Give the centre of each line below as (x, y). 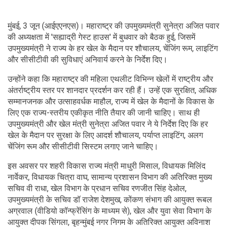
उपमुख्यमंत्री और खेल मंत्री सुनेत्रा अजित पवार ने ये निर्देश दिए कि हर (108, 124)
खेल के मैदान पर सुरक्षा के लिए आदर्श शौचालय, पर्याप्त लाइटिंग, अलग (105, 135)
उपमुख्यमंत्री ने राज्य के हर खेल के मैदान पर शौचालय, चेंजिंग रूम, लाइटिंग (113, 48)
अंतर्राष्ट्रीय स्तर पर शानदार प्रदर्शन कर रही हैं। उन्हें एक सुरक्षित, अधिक (112, 90)
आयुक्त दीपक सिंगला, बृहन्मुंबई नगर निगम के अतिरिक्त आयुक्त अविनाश (109, 222)
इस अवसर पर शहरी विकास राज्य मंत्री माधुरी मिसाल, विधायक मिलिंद (107, 166)
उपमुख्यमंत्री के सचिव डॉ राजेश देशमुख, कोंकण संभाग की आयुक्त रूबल (110, 199)
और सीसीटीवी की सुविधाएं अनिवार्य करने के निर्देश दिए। (88, 59)
